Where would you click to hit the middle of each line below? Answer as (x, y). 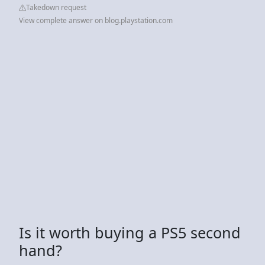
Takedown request (56, 7)
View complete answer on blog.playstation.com (96, 20)
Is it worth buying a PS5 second (130, 232)
